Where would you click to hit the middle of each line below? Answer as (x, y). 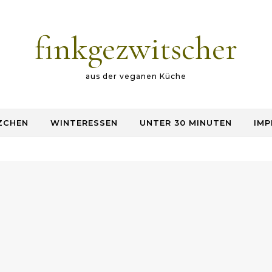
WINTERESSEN (84, 123)
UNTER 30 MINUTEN (185, 123)
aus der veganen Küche (136, 76)
